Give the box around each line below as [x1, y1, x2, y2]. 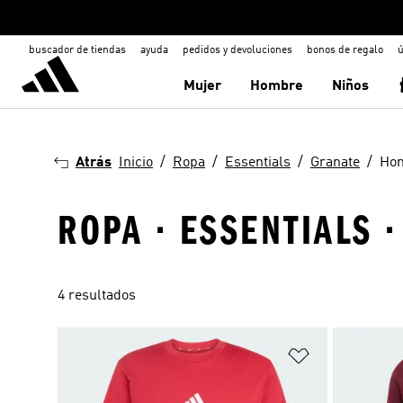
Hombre [250, 79, 304, 94]
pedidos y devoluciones [183, 45, 292, 56]
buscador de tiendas [29, 45, 126, 56]
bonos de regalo [307, 45, 383, 56]
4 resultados [58, 289, 136, 303]
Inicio [119, 156, 153, 170]
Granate [310, 156, 360, 170]
